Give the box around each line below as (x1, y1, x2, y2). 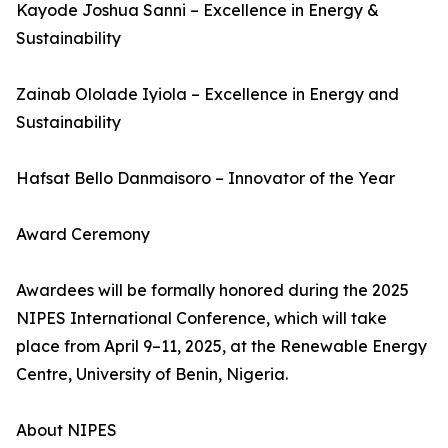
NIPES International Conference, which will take (16, 308, 387, 328)
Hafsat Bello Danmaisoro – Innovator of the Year (16, 168, 395, 188)
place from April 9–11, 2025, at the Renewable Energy (16, 336, 427, 356)
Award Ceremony (16, 224, 150, 244)
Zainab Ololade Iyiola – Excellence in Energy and (16, 84, 399, 104)
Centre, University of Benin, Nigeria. (16, 364, 288, 384)
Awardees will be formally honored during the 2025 (16, 280, 409, 300)
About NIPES (16, 420, 117, 440)
